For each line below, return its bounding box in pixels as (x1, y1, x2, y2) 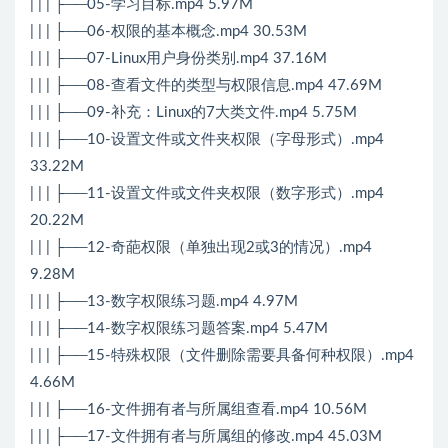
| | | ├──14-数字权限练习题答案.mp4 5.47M (30, 321, 328, 337)
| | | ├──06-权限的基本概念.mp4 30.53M (30, 24, 307, 40)
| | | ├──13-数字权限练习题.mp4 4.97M (30, 294, 298, 310)
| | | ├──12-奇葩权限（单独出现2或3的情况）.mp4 (30, 240, 372, 256)
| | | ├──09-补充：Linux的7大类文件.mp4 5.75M (30, 105, 357, 121)
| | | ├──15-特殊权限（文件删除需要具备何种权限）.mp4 (30, 348, 414, 364)
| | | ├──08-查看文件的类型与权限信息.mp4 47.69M (30, 78, 382, 94)
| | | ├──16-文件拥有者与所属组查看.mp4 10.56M (30, 402, 367, 418)
